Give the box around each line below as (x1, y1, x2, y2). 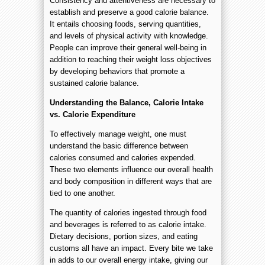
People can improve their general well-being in (50, 43, 206, 52)
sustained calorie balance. (50, 78, 139, 88)
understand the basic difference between (50, 141, 188, 150)
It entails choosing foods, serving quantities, (50, 19, 201, 28)
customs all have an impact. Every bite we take (50, 243, 213, 253)
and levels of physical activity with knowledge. (50, 31, 208, 40)
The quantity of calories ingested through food (50, 208, 206, 217)
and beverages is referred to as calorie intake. (50, 219, 206, 229)
